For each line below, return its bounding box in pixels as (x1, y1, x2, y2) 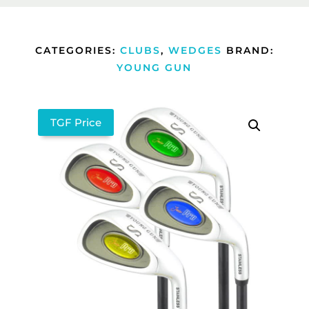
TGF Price (50, 116, 101, 129)
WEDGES (168, 44, 222, 57)
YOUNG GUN (117, 61, 192, 74)
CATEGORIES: (34, 44, 120, 57)
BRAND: (226, 44, 274, 57)
